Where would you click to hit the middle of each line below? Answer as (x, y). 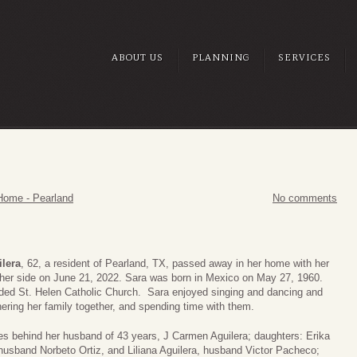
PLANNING (221, 57)
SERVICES (304, 57)
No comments (305, 198)
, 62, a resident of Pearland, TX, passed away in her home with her (175, 263)
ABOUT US (137, 57)
